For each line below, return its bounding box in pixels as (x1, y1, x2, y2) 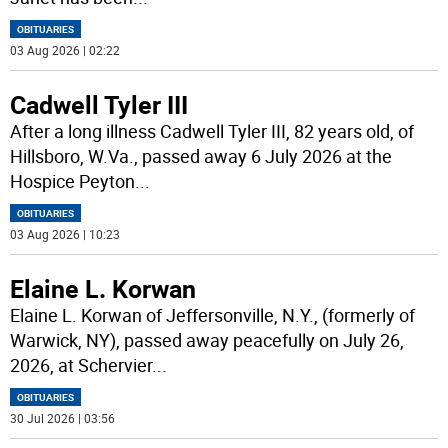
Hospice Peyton (10, 169, 136, 194)
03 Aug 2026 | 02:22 (10, 42, 121, 59)
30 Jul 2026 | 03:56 (10, 410, 116, 427)
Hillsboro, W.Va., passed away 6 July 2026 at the (10, 144, 393, 169)
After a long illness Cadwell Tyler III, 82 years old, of (10, 119, 415, 144)
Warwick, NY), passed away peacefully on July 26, (10, 328, 405, 353)
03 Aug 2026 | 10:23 (10, 226, 121, 243)
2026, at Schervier (10, 353, 153, 378)
